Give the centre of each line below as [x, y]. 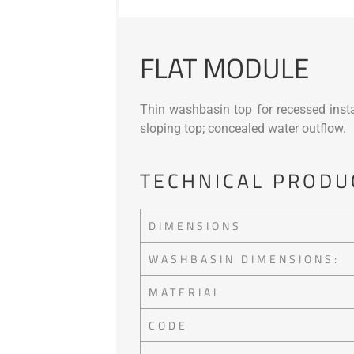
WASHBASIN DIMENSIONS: [244, 259]
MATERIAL [185, 292]
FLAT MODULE [224, 68]
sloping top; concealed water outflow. [243, 128]
